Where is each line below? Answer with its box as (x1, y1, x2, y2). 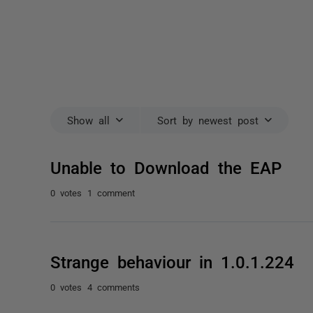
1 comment (87, 188, 135, 197)
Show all (67, 115, 110, 125)
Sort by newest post (157, 115, 259, 125)
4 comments (87, 282, 140, 291)
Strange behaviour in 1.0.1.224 (50, 252, 294, 270)
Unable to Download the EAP (50, 158, 282, 175)
